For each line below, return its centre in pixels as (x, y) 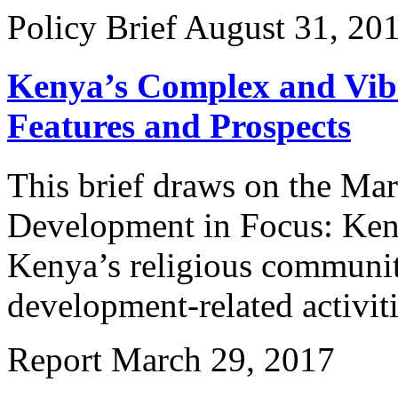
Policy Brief (92, 27)
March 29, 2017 (223, 359)
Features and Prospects (179, 126)
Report (55, 359)
